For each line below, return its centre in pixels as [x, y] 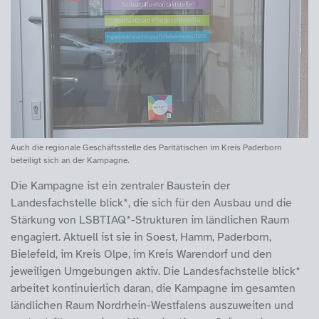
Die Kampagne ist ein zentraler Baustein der [120, 185]
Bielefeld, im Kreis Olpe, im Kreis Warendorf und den [141, 254]
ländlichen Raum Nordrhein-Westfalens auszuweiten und [152, 305]
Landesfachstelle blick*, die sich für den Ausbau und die [151, 203]
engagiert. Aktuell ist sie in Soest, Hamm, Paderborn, [141, 237]
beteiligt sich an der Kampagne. [70, 160]
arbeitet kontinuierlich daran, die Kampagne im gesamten [153, 288]
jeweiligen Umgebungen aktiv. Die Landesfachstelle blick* [156, 271]
